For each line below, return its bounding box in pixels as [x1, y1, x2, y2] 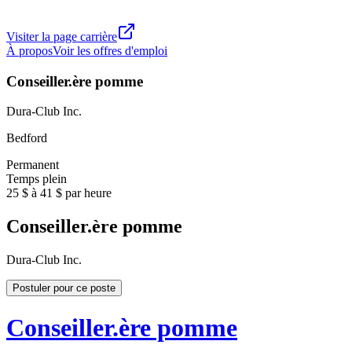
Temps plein [6, 172, 67, 186]
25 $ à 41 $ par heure [6, 186, 112, 200]
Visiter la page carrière [6, 29, 117, 43]
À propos [6, 43, 53, 57]
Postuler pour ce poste [13, 282, 115, 295]
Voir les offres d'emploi [53, 43, 167, 57]
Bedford [6, 131, 47, 145]
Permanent [6, 158, 59, 172]
